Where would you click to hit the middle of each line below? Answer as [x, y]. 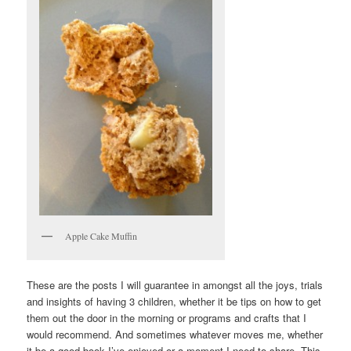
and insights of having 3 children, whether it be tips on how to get [174, 302]
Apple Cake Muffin [101, 235]
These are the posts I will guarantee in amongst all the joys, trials [175, 285]
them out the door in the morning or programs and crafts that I [167, 318]
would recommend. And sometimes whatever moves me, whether [175, 335]
